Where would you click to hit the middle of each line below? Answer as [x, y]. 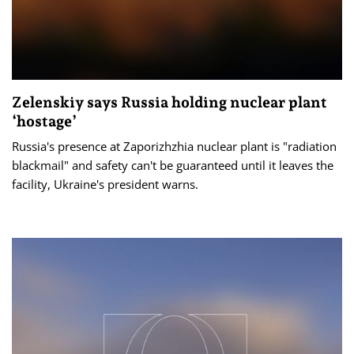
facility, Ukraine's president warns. [105, 185]
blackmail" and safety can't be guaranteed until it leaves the [173, 166]
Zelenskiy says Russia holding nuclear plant [169, 102]
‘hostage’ [44, 121]
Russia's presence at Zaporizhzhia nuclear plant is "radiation [174, 147]
